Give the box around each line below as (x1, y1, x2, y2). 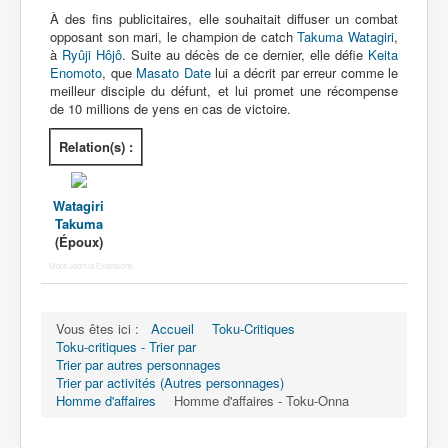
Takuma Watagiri (297, 27, 394, 46)
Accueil (151, 319, 194, 338)
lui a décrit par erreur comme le (210, 63, 398, 82)
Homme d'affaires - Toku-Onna (174, 391, 349, 410)
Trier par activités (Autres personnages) (56, 373, 284, 392)
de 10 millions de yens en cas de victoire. (50, 99, 291, 118)
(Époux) (54, 232, 103, 252)
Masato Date (136, 63, 211, 82)
